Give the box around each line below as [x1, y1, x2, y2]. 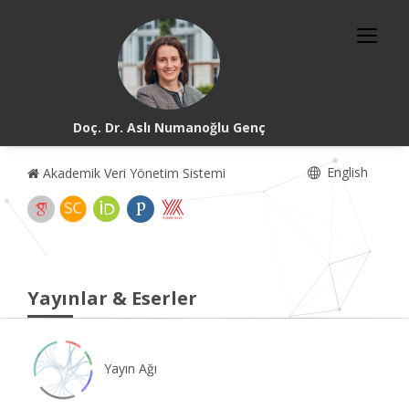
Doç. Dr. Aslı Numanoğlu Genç [72, 119, 266, 136]
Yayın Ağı [100, 359, 157, 377]
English [323, 163, 368, 181]
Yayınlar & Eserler [27, 286, 197, 310]
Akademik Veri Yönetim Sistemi [39, 164, 225, 182]
